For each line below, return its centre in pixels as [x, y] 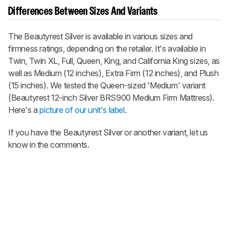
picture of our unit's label [82, 110]
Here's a [24, 110]
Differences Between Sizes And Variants [83, 12]
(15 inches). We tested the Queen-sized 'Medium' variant [107, 86]
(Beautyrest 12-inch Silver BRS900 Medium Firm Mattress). [111, 98]
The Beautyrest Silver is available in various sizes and [101, 37]
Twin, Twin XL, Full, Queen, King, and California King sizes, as [114, 61]
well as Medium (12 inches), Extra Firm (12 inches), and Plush [113, 73]
